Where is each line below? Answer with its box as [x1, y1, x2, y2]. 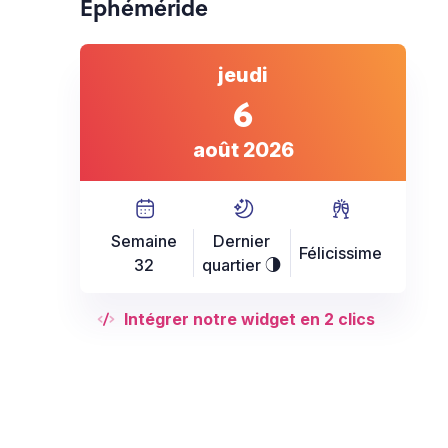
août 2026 [192, 138, 294, 162]
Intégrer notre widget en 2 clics [123, 309, 375, 329]
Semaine [111, 231, 178, 251]
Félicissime [299, 243, 382, 263]
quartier [202, 255, 266, 275]
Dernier [213, 231, 271, 251]
